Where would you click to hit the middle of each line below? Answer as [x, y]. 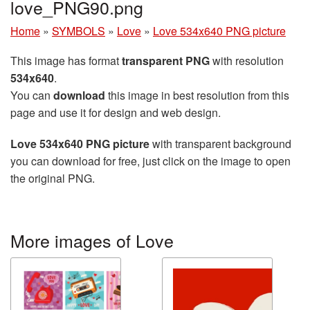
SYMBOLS [79, 30]
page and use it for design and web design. [116, 112]
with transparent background [220, 143]
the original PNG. [53, 178]
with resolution [247, 60]
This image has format [66, 60]
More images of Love [92, 240]
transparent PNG [166, 60]
